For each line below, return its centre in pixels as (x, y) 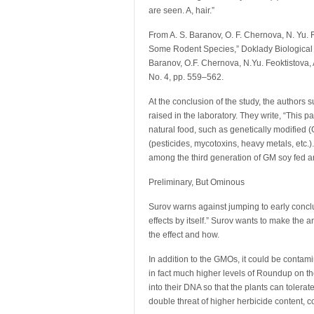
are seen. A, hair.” (182, 11)
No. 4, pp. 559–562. (186, 77)
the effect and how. (184, 235)
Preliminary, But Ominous (197, 182)
